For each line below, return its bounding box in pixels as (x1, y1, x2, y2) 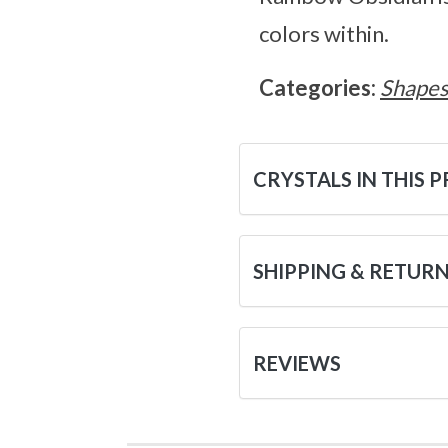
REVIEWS (253, 351, 341, 376)
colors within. (259, 20, 389, 48)
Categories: (259, 74, 380, 102)
